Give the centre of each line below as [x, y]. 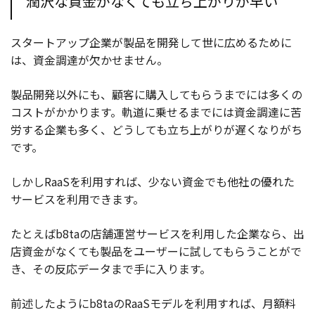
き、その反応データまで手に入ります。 [111, 268]
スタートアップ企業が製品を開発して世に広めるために [151, 42]
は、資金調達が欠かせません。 [89, 59]
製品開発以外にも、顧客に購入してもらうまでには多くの [156, 94]
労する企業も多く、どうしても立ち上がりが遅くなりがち [156, 129]
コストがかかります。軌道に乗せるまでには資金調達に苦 [156, 111]
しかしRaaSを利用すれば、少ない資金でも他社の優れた [153, 181]
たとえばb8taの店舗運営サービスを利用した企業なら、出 [157, 233]
